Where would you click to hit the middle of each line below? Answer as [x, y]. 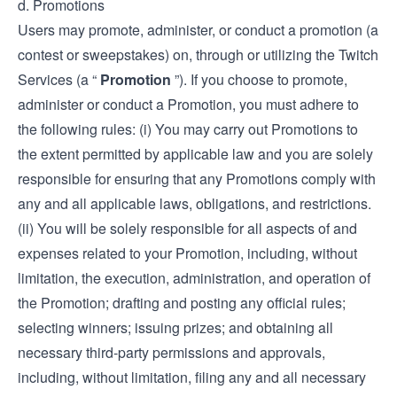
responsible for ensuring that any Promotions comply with [197, 179]
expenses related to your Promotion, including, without [187, 253]
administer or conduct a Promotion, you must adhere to [188, 104]
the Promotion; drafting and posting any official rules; [182, 303]
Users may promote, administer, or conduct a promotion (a [198, 30]
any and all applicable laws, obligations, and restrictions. [195, 203]
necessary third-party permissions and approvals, [171, 352]
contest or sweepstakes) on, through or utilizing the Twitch [198, 54]
